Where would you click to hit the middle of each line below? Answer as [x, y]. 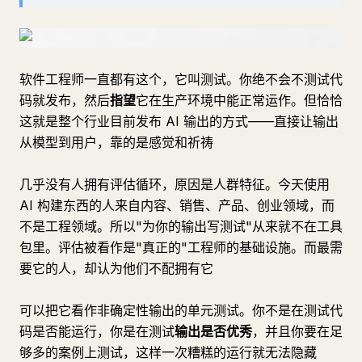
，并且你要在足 [297, 331]
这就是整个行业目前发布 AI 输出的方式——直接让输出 [179, 121]
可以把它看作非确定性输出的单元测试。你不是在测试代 [181, 310]
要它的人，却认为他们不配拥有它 [116, 268]
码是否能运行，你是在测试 [97, 331]
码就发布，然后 [65, 100]
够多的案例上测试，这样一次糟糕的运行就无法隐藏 [168, 352]
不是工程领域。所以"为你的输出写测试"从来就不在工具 [181, 226]
